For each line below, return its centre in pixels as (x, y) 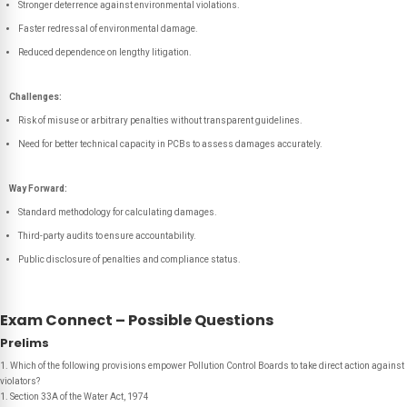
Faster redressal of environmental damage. (108, 29)
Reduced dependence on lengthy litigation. (105, 52)
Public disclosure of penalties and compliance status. (129, 259)
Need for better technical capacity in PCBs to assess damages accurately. (170, 144)
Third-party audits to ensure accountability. (107, 236)
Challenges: (35, 97)
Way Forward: (38, 189)
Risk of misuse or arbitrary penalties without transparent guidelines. (160, 120)
